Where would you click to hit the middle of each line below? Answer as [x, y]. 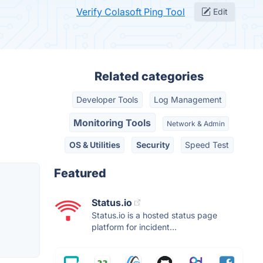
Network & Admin [195, 123]
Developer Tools [107, 100]
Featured [80, 173]
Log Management [188, 100]
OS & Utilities [95, 144]
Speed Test [207, 144]
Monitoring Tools [112, 122]
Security [153, 144]
